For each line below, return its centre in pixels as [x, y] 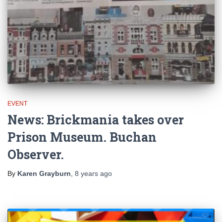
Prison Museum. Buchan [82, 137]
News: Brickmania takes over [96, 120]
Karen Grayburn [44, 174]
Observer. [36, 155]
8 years [86, 174]
